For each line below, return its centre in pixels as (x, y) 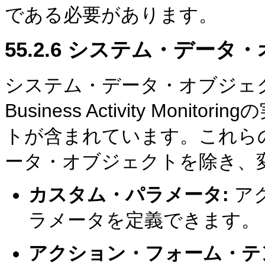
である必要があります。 (111, 15)
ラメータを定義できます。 (144, 220)
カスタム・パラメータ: (131, 194)
